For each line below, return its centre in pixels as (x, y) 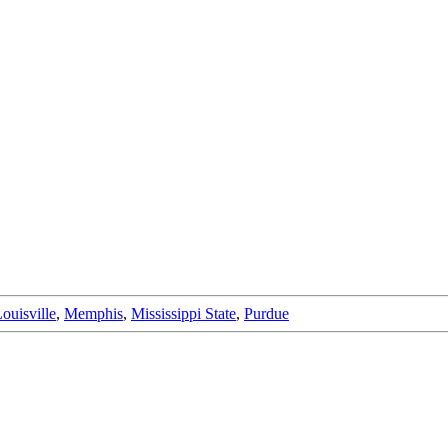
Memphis (93, 313)
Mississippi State (183, 313)
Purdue (266, 313)
